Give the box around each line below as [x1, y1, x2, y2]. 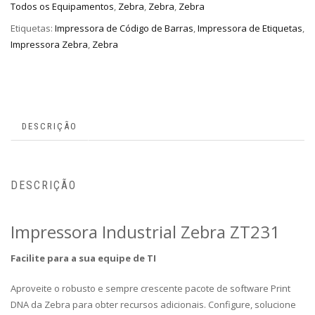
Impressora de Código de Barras [55, 21, 193, 34]
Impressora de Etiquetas [198, 21, 302, 34]
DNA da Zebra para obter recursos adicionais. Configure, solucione [11, 297, 296, 311]
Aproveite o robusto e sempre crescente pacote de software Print [11, 281, 290, 295]
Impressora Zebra [11, 37, 88, 51]
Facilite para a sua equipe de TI [11, 251, 156, 264]
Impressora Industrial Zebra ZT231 [11, 219, 280, 243]
